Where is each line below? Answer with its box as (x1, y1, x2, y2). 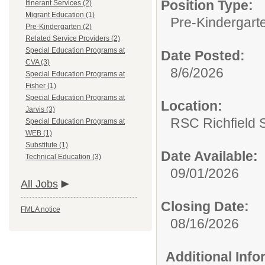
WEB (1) (25, 129, 52, 137)
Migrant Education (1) (25, 11, 95, 19)
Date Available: (161, 148, 258, 164)
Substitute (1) (25, 141, 68, 149)
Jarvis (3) (25, 105, 55, 114)
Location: (161, 98, 222, 114)
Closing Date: (161, 199, 249, 214)
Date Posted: (161, 48, 245, 63)
